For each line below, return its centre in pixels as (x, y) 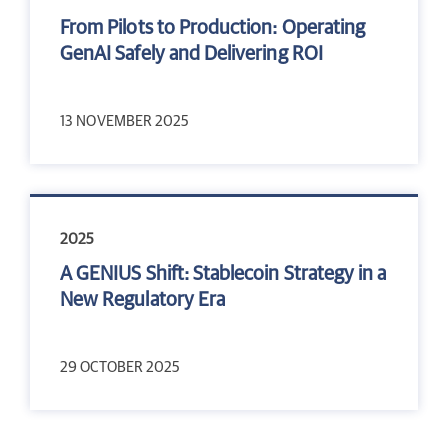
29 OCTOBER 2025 (120, 367)
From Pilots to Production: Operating (213, 27)
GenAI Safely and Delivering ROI (191, 53)
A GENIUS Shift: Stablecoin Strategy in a (223, 273)
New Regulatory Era (143, 299)
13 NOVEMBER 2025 (125, 121)
